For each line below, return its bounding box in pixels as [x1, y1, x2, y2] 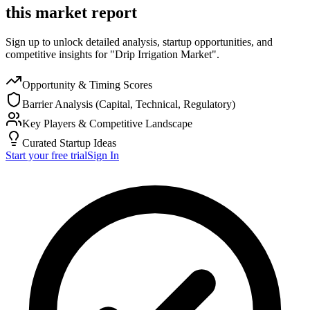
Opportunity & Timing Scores [22, 78, 152, 91]
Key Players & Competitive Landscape [22, 117, 192, 129]
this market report [6, 3, 137, 21]
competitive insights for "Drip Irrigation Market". [6, 48, 219, 60]
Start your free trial [6, 149, 87, 161]
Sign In [87, 149, 119, 161]
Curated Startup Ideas [22, 136, 116, 149]
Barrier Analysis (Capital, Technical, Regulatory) [22, 98, 235, 110]
